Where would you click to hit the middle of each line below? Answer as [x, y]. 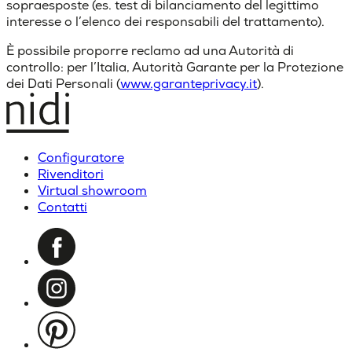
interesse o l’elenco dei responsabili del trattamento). [165, 22]
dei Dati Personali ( [63, 84]
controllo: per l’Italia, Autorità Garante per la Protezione [175, 68]
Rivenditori [71, 174]
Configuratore [81, 158]
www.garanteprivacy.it [189, 84]
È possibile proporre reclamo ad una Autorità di [150, 51]
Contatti [62, 207]
